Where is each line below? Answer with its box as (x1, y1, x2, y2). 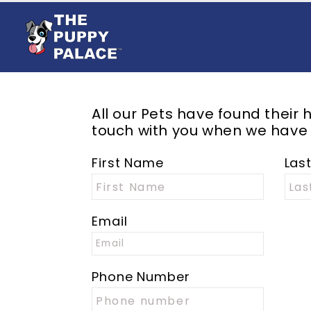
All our (92, 104, 141, 124)
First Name (92, 154, 164, 171)
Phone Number (92, 268, 190, 286)
